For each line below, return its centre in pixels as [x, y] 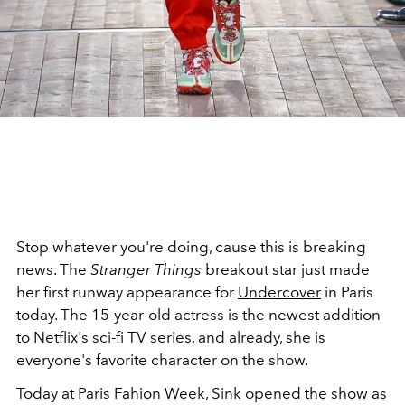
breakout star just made [287, 269]
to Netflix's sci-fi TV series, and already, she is [171, 337]
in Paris [347, 292]
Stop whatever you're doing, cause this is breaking [191, 246]
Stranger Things [148, 269]
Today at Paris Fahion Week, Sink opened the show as [202, 393]
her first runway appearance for [127, 292]
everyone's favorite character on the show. [164, 359]
